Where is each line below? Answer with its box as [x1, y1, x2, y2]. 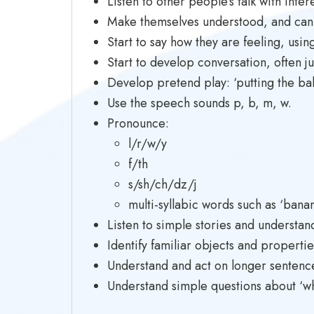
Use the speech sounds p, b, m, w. [107, 94, 292, 112]
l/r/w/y [128, 135, 167, 153]
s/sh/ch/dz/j [128, 175, 197, 193]
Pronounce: [107, 114, 169, 132]
